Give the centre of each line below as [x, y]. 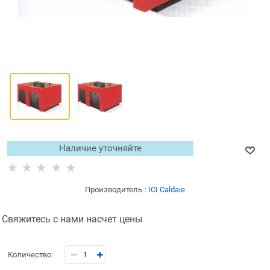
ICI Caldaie [167, 190]
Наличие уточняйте [100, 149]
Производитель [114, 190]
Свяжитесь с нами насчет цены [72, 219]
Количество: [30, 255]
